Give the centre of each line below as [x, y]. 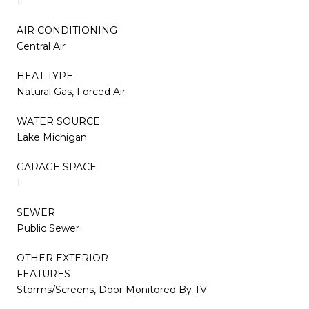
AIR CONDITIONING [67, 30]
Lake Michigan [52, 137]
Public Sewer [48, 228]
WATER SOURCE [58, 121]
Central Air [41, 46]
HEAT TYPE [45, 76]
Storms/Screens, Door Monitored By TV [112, 289]
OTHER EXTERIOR [62, 258]
